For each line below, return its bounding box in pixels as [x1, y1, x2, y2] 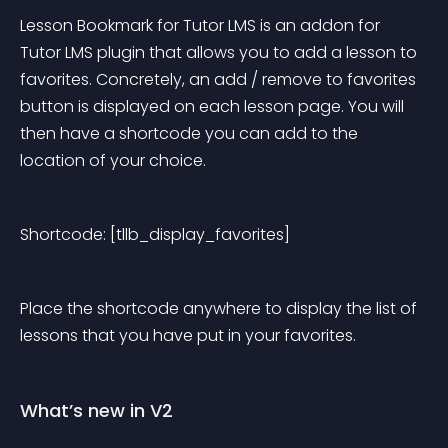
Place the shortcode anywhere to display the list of [20, 297, 421, 320]
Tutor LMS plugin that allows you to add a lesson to [20, 41, 421, 64]
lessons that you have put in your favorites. [20, 324, 356, 347]
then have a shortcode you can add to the [20, 122, 362, 145]
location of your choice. [20, 149, 206, 172]
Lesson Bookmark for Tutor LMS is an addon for [20, 14, 384, 37]
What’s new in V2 [20, 398, 173, 423]
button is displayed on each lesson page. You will [20, 95, 408, 118]
